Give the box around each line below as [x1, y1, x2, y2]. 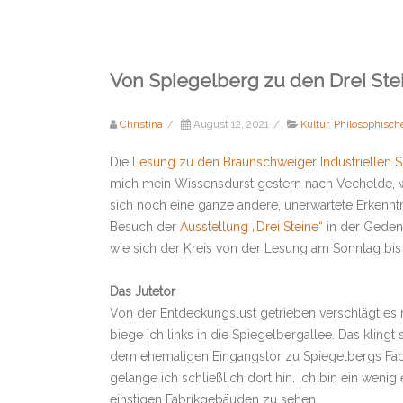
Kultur [300, 118, 328, 130]
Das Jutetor [110, 284, 175, 299]
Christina [120, 118, 163, 130]
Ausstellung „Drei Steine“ [180, 219, 323, 234]
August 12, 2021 [193, 118, 269, 130]
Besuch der [110, 219, 180, 234]
